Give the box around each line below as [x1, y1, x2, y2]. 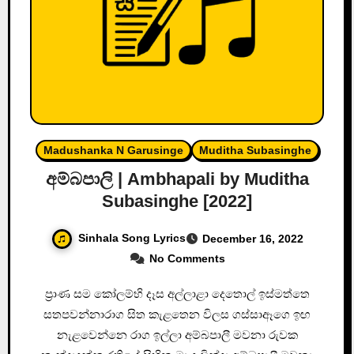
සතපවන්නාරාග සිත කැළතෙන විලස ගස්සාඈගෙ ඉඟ [43, 307, 311, 321]
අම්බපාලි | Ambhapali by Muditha [45, 169, 309, 190]
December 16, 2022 [201, 232, 303, 246]
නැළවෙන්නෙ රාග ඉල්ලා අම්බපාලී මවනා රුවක [56, 327, 298, 341]
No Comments [149, 251, 225, 265]
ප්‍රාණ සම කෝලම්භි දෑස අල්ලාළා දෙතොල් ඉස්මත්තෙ [44, 286, 57, 300]
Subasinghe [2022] [102, 191, 252, 212]
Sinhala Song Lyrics [77, 232, 186, 245]
